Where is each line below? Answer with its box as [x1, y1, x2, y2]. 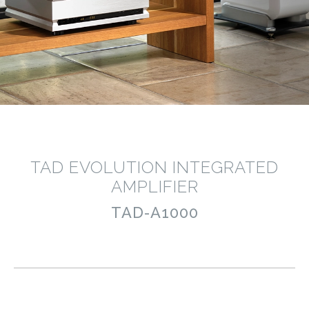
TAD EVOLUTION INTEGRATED [30, 157, 279, 177]
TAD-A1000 [110, 203, 199, 221]
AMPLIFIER [110, 177, 199, 197]
